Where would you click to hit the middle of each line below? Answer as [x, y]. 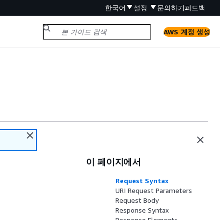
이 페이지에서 [113, 162]
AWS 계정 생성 [187, 31]
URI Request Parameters [154, 190]
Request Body [137, 200]
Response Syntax [142, 210]
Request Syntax [142, 180]
